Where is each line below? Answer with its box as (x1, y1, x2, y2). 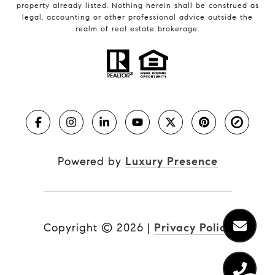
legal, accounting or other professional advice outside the (22, 12, 253, 21)
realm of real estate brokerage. (76, 23, 199, 33)
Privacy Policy (153, 220, 232, 234)
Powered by (57, 154, 125, 168)
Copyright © (43, 220, 113, 234)
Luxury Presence (125, 154, 218, 168)
